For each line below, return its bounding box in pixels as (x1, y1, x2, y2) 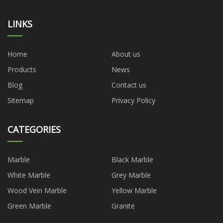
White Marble (7, 170, 50, 180)
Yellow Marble (111, 185, 157, 195)
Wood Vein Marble (7, 185, 67, 195)
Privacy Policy (111, 95, 155, 105)
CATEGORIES (7, 123, 61, 135)
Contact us (111, 80, 146, 90)
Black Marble (111, 154, 153, 164)
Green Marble (7, 201, 51, 211)
